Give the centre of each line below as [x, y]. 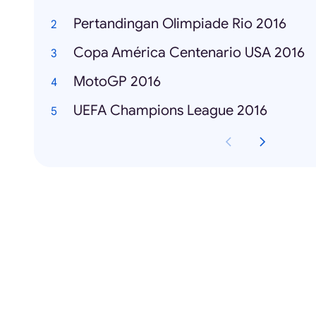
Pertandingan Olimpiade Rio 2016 [180, 24]
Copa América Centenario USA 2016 [189, 53]
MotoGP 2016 [117, 82]
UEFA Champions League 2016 [170, 111]
